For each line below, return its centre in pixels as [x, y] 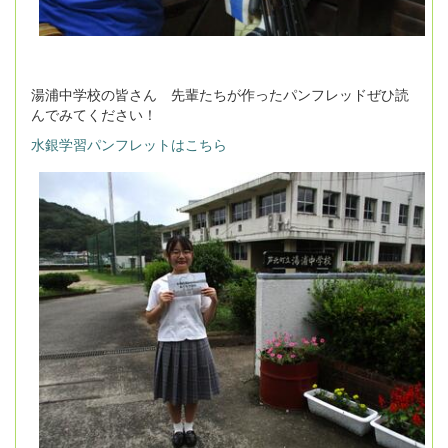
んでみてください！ [94, 114]
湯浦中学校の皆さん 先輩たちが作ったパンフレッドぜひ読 [220, 94]
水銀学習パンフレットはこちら [129, 144]
